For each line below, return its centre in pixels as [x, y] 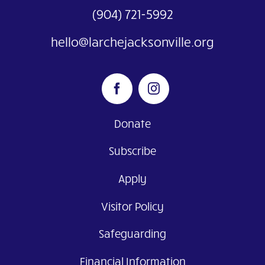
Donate [132, 123]
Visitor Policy [132, 206]
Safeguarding [132, 234]
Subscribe [132, 151]
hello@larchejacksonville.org [132, 41]
